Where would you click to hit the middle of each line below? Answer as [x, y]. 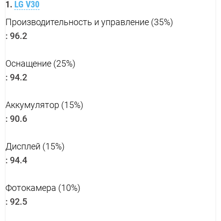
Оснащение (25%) [40, 64]
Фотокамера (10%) [43, 188]
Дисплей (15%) [35, 147]
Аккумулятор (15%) [44, 105]
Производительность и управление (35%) [89, 22]
